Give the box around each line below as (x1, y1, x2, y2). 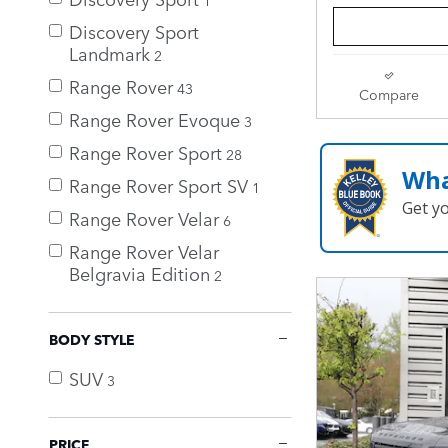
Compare (358, 84, 419, 105)
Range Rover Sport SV (69, 171, 248, 198)
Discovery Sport (69, 17, 199, 44)
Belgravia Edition (69, 259, 210, 286)
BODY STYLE (49, 328, 135, 349)
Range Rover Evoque (69, 105, 240, 132)
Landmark (69, 39, 150, 66)
